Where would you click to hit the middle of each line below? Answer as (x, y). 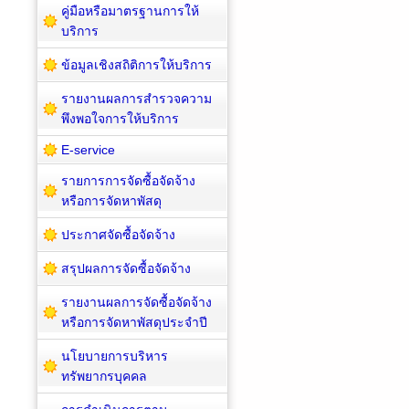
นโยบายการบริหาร (115, 356)
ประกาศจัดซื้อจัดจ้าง (118, 234)
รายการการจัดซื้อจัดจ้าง (128, 180)
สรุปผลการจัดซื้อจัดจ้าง (126, 268)
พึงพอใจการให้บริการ (120, 118)
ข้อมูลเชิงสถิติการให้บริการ (136, 64)
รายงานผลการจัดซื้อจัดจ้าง (136, 302)
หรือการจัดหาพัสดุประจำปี (134, 322)
